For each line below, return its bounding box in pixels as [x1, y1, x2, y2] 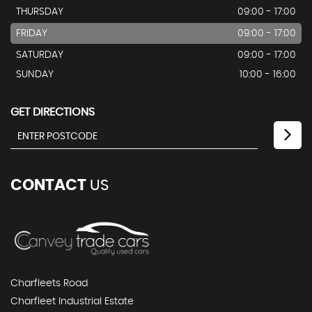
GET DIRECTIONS [10, 106, 95, 118]
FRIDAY [16, 28, 47, 38]
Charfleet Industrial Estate [10, 296, 134, 306]
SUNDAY [16, 69, 54, 79]
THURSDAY [16, 6, 63, 17]
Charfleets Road [10, 278, 88, 288]
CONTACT [10, 177, 86, 193]
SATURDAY [16, 49, 63, 60]
